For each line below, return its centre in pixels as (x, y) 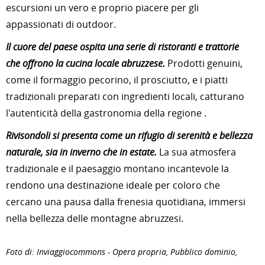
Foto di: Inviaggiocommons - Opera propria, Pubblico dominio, (122, 252)
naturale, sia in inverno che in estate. (81, 152)
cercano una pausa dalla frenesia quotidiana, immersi (126, 202)
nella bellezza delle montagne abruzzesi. (95, 218)
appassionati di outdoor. (61, 24)
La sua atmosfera (196, 152)
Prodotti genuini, (204, 63)
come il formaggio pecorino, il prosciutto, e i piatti (117, 80)
